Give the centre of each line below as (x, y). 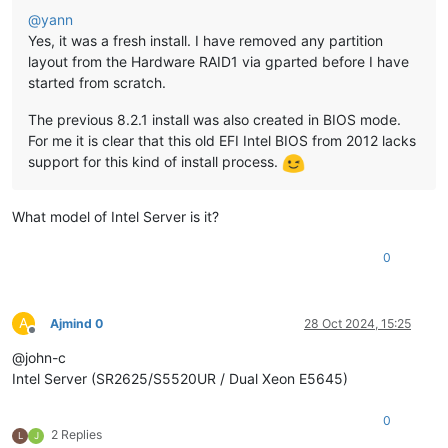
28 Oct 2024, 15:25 (357, 323)
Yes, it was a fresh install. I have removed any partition (205, 40)
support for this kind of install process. (155, 161)
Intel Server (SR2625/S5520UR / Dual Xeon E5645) (180, 378)
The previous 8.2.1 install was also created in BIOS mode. (214, 119)
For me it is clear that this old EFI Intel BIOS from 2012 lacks (222, 140)
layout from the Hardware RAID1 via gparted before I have (218, 61)
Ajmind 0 (76, 323)
